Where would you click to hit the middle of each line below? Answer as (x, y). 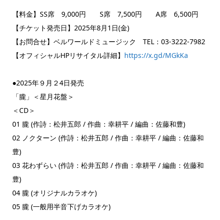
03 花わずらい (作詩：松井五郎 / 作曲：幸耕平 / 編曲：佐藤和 (108, 165)
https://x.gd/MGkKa (156, 55)
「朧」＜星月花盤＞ (43, 96)
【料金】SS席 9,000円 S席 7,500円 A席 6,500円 (105, 14)
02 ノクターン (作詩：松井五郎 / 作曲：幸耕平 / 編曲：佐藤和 (108, 137)
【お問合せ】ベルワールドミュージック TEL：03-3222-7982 (109, 41)
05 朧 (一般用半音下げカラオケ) (61, 206)
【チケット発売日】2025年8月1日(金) (70, 27)
